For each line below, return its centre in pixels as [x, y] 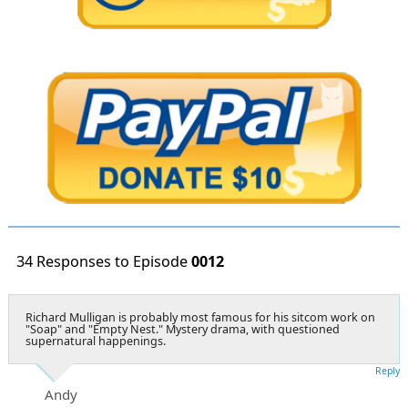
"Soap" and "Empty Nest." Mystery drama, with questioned [183, 329]
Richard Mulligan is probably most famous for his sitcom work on [200, 317]
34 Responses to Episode [104, 261]
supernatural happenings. [96, 341]
